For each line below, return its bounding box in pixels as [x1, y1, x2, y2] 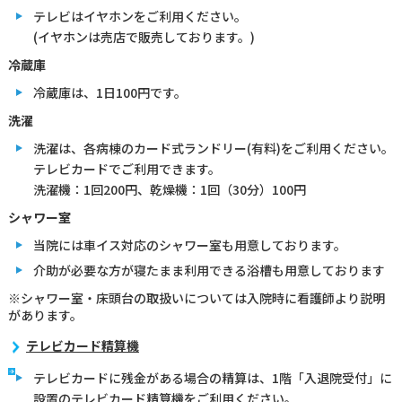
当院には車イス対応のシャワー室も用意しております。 [32, 236, 346, 254]
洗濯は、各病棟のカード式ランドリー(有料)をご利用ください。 [32, 139, 394, 157]
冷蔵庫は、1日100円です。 [32, 83, 187, 101]
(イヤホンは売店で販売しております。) [32, 28, 255, 46]
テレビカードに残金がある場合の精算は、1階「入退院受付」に [32, 369, 392, 387]
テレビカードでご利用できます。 [32, 160, 221, 178]
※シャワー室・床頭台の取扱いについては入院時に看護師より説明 [7, 289, 385, 307]
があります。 [7, 306, 83, 324]
